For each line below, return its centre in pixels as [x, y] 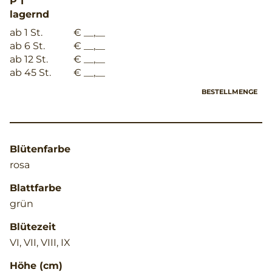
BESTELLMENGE [229, 91]
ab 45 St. [30, 72]
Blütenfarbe [40, 149]
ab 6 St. [27, 46]
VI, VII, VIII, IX [40, 242]
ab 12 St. [29, 59]
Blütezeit [33, 226]
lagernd [29, 14]
